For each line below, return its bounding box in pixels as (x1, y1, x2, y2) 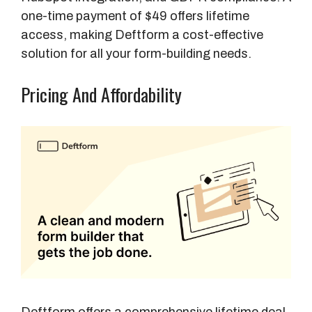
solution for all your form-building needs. (21, 47, 251, 61)
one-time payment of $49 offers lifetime (21, 9, 249, 24)
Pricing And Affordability (21, 81, 182, 109)
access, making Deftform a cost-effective (21, 28, 263, 42)
